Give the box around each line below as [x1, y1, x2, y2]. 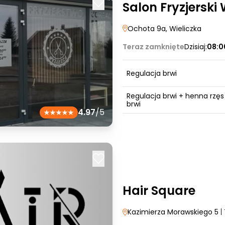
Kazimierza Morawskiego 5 [128, 207, 218, 217]
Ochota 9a [128, 23, 166, 34]
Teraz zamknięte [123, 41, 184, 52]
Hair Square [123, 182, 195, 199]
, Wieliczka [166, 23, 201, 34]
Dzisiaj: [184, 41, 207, 52]
